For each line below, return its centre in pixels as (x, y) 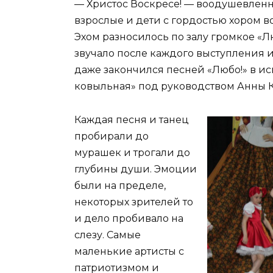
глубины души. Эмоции (136, 169)
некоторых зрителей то (134, 202)
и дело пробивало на (129, 218)
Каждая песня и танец (132, 119)
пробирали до (112, 136)
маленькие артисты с (129, 251)
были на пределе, (120, 185)
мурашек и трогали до (132, 152)
